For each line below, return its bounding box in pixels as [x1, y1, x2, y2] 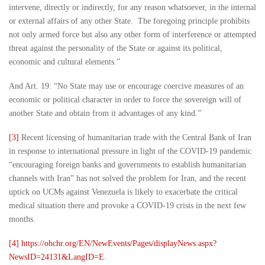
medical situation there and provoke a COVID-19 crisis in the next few [9, 201, 246, 211]
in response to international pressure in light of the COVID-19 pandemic [9, 147, 254, 156]
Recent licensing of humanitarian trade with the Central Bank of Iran [19, 133, 251, 143]
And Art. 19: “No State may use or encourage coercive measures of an [9, 82, 244, 91]
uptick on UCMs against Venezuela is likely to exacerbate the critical [9, 188, 238, 197]
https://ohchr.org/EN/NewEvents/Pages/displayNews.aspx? [21, 239, 216, 248]
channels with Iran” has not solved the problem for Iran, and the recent [9, 174, 246, 183]
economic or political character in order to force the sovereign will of [9, 95, 241, 105]
